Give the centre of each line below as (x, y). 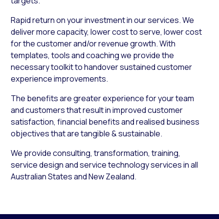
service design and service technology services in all (105, 164)
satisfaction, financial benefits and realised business (105, 121)
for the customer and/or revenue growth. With (93, 43)
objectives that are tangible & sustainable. (87, 133)
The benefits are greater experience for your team (103, 98)
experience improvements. (60, 78)
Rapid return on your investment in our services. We (103, 20)
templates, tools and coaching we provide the (93, 55)
